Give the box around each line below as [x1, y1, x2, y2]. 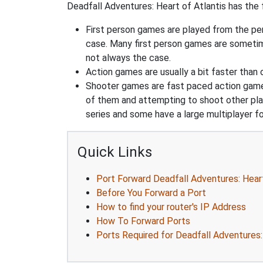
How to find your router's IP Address [96, 201, 246, 213]
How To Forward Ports [96, 215, 190, 227]
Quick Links [77, 144, 152, 160]
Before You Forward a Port [96, 187, 206, 198]
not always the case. [86, 52, 171, 63]
